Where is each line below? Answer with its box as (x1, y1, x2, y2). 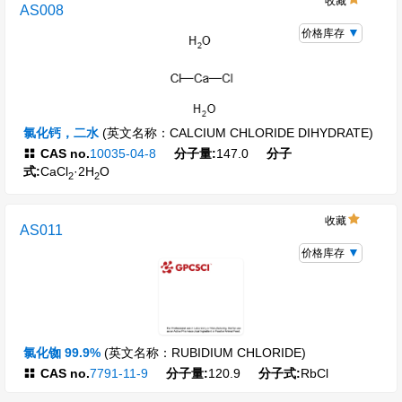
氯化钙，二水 (23, 125, 99, 140)
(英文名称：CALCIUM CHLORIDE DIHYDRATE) (102, 125, 373, 140)
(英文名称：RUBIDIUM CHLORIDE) (104, 345, 306, 361)
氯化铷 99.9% (23, 345, 100, 361)
